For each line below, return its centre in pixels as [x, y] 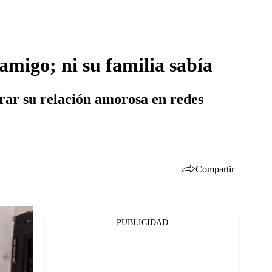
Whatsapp [50, 261]
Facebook [49, 229]
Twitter [44, 245]
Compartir [215, 169]
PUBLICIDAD [142, 223]
